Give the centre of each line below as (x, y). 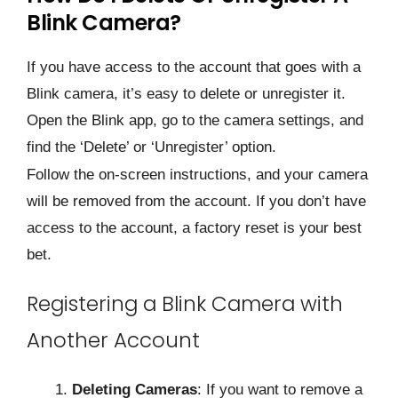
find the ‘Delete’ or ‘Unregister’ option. (154, 147)
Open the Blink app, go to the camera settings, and (195, 120)
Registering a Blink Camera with (185, 304)
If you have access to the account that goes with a (194, 67)
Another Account (113, 341)
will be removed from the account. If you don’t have (196, 202)
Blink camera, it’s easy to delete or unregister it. (186, 93)
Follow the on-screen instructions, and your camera (197, 175)
